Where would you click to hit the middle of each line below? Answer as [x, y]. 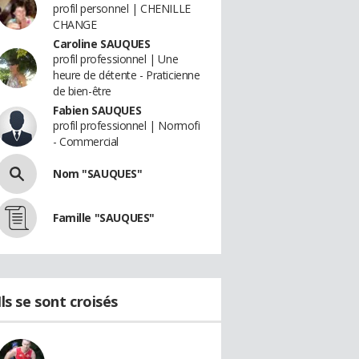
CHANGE [75, 24]
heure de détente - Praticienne [127, 75]
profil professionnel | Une [116, 59]
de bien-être [82, 91]
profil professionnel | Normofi [127, 125]
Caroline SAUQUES [102, 44]
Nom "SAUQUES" [98, 173]
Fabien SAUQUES [97, 110]
